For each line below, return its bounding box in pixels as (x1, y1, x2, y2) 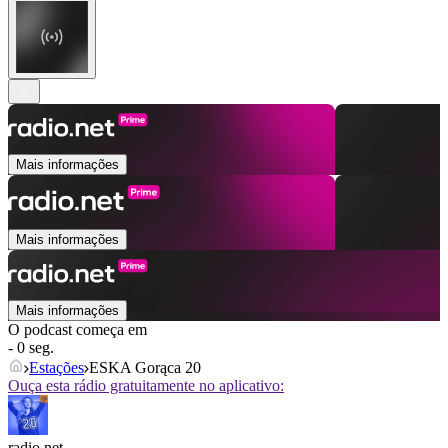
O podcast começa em (8, 321, 147, 339)
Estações (29, 359, 84, 377)
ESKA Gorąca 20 (89, 359, 201, 377)
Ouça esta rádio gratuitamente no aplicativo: (8, 377, 284, 395)
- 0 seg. (8, 339, 54, 357)
